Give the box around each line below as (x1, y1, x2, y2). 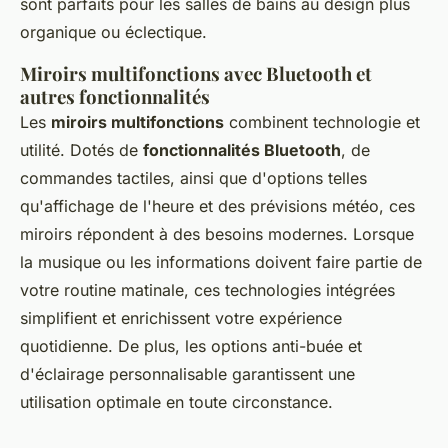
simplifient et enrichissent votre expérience (20, 308, 342, 329)
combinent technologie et (224, 112, 420, 133)
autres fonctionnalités (20, 84, 210, 110)
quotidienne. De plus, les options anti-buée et (20, 336, 362, 357)
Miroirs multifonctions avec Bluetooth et (20, 61, 372, 87)
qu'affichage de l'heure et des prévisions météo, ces (20, 196, 415, 217)
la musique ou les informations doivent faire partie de (20, 252, 422, 273)
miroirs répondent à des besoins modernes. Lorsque (20, 224, 414, 245)
